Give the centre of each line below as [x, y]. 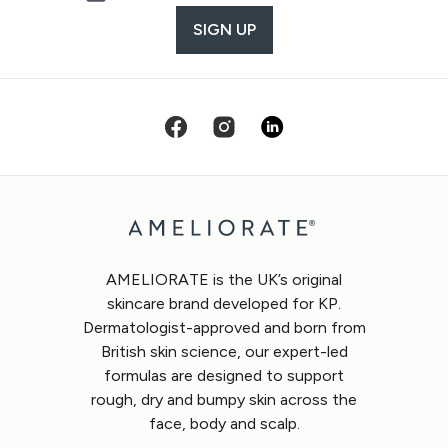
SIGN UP [224, 29]
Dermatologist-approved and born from [224, 327]
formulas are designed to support [224, 375]
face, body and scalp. [224, 423]
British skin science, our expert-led [224, 351]
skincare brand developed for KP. [224, 303]
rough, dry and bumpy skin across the [224, 399]
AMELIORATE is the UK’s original [224, 279]
